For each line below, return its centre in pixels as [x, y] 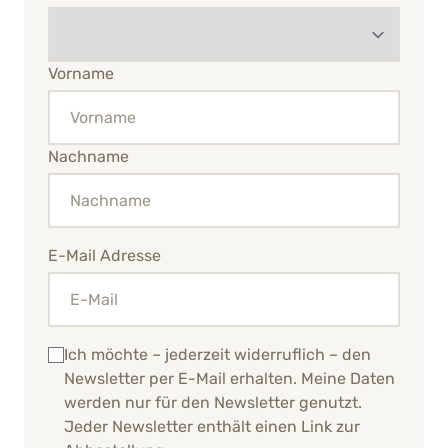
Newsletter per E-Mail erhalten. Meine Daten [229, 378]
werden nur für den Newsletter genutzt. [213, 402]
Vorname [81, 73]
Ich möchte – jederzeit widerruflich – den [217, 354]
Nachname [88, 156]
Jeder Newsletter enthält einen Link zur [212, 426]
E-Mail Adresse [104, 255]
